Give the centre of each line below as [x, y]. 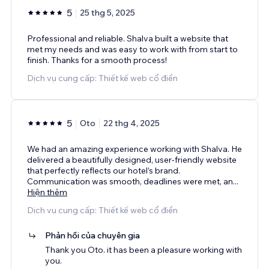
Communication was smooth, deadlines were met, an [130, 181]
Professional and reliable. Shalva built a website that [128, 38]
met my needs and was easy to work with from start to [132, 49]
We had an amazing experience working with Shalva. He [134, 149]
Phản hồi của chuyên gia [92, 235]
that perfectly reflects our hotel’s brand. [104, 170]
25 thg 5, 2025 [107, 12]
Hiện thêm [47, 192]
